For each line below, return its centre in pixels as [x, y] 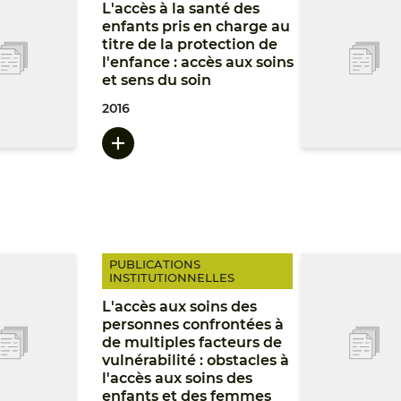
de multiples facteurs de [192, 342]
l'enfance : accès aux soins [198, 62]
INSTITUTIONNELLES [172, 277]
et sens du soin [157, 80]
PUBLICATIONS [155, 264]
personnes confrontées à [193, 324]
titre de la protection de [190, 44]
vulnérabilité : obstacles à [196, 360]
